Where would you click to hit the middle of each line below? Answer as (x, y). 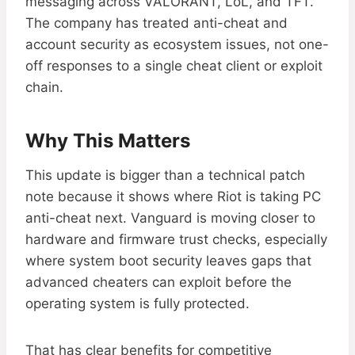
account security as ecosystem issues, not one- (177, 45)
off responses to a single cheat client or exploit (174, 66)
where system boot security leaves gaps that (168, 261)
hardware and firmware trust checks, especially (176, 240)
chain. (44, 88)
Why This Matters (108, 141)
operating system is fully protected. (137, 304)
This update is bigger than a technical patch (165, 176)
